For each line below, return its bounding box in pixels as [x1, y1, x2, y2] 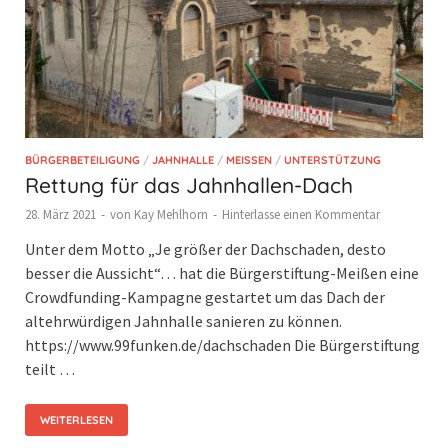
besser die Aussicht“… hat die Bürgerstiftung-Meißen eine [25, 263, 419, 284]
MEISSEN [226, 153, 264, 168]
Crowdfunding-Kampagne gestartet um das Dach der [25, 287, 385, 308]
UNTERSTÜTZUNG [284, 153, 381, 168]
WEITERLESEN [40, 413, 113, 428]
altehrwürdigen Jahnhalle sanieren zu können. [25, 311, 342, 332]
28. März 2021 [25, 206, 96, 224]
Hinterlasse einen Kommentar [222, 206, 380, 224]
